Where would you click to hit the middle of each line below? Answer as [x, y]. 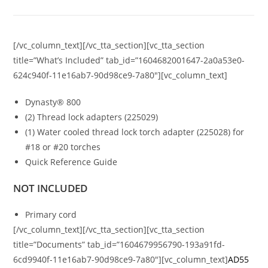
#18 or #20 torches [63, 147]
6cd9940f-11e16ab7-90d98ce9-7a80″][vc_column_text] [121, 259]
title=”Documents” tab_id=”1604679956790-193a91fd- [119, 244]
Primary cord [51, 214]
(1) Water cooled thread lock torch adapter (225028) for [135, 132]
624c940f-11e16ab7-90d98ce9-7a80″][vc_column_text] [121, 75]
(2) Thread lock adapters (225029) [92, 117]
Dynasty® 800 [53, 102]
